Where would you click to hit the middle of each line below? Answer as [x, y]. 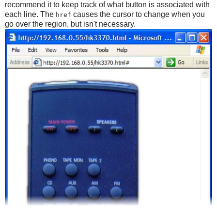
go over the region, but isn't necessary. [70, 24]
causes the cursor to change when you [138, 14]
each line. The [30, 14]
